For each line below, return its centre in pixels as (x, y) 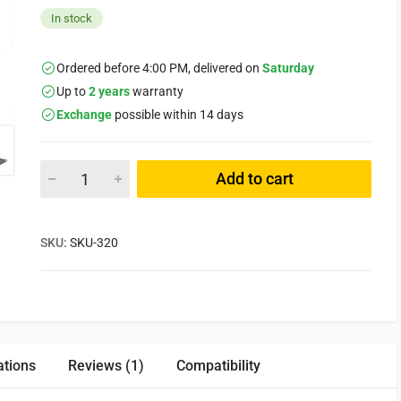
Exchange (84, 115)
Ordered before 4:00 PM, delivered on (159, 68)
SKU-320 (94, 243)
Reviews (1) (106, 366)
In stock (72, 18)
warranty (157, 91)
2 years (109, 91)
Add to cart (254, 179)
